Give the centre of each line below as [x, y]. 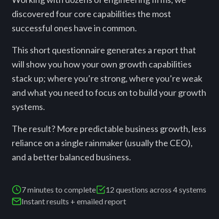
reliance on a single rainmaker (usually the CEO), [102, 143]
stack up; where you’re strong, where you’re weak [107, 78]
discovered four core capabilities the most [91, 14]
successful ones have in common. [74, 28]
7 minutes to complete [59, 189]
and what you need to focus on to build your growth [109, 92]
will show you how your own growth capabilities [102, 64]
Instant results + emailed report [74, 201]
